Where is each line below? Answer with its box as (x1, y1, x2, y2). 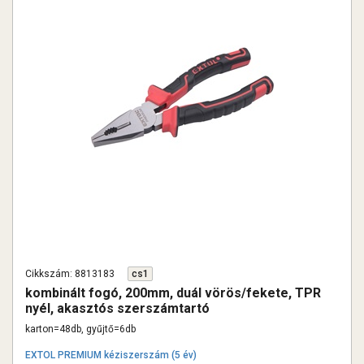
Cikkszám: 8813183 (25, 268, 115, 279)
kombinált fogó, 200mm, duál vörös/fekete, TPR (25, 285, 321, 301)
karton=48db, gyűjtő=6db (25, 323, 136, 335)
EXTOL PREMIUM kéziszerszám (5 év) (25, 349, 197, 361)
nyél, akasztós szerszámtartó (25, 301, 210, 316)
